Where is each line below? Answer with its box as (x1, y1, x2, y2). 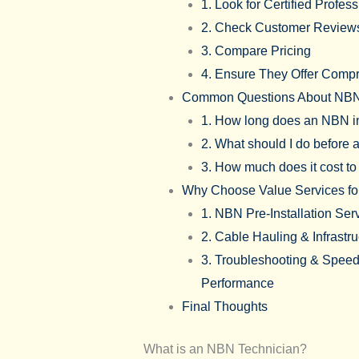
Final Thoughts (181, 299, 268, 313)
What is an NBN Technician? (143, 341, 307, 356)
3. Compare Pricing (200, 43, 311, 58)
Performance (200, 276, 274, 290)
